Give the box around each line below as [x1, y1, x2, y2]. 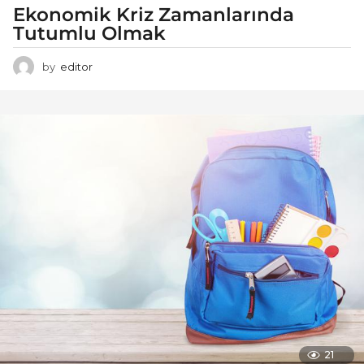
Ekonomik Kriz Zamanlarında [13, 3, 294, 27]
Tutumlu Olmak [13, 22, 166, 45]
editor [60, 60, 93, 74]
